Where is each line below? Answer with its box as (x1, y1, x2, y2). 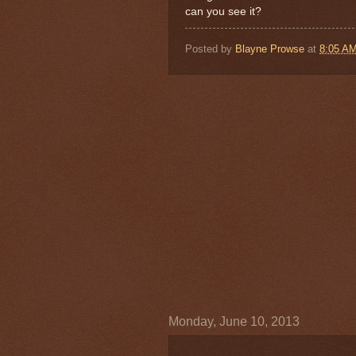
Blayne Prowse (235, 42, 304, 55)
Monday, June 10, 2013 (168, 314, 300, 328)
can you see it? (185, 5, 261, 17)
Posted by (185, 42, 235, 55)
